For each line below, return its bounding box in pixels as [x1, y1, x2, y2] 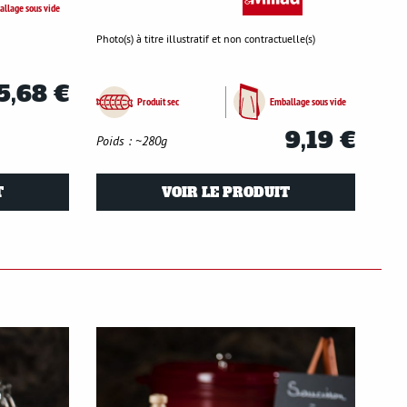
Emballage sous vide [270, 94, 346, 110]
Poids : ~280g [96, 132, 167, 149]
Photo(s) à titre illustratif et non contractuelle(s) [96, 32, 315, 46]
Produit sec [137, 94, 179, 110]
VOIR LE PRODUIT [162, 183, 290, 202]
